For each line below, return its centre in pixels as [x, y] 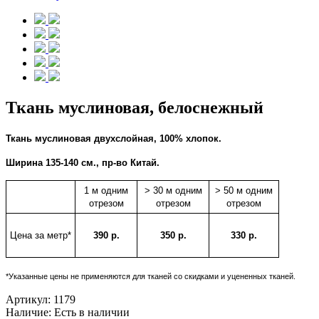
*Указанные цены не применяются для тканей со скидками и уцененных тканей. [151, 276]
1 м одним [106, 190]
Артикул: [30, 299]
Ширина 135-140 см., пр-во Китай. [83, 162]
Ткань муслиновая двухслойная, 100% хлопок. [114, 138]
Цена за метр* [41, 235]
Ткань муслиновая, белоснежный [135, 107]
